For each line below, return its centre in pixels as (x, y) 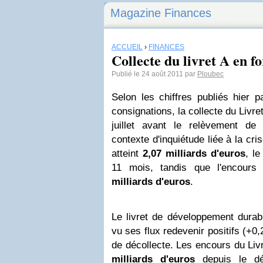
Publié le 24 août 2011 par (154, 74)
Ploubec (210, 74)
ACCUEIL (127, 47)
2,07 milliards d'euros (194, 154)
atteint (127, 154)
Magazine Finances (161, 13)
